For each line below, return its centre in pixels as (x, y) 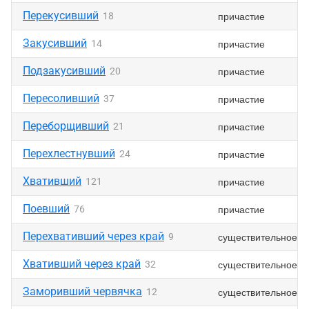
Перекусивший (61, 16)
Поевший (46, 209)
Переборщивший (66, 126)
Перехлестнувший (69, 153)
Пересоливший (61, 98)
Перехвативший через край (93, 236)
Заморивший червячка (82, 291)
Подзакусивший (64, 71)
